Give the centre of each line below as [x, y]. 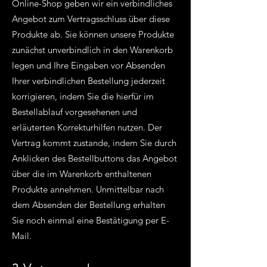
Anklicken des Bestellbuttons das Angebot [94, 158]
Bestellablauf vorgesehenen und [74, 112]
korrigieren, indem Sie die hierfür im [83, 96]
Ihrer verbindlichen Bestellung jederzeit [89, 81]
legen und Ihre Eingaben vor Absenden [89, 65]
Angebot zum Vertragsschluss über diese [91, 19]
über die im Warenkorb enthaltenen [82, 174]
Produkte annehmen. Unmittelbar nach [88, 189]
